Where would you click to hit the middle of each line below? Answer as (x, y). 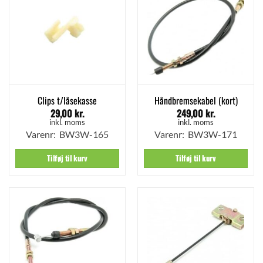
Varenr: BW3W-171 (196, 134)
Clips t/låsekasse (67, 100)
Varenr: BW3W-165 (67, 134)
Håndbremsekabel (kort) (196, 100)
